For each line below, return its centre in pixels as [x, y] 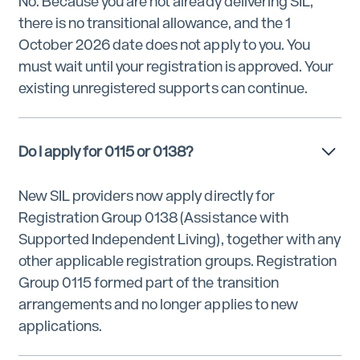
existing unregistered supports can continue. [163, 88]
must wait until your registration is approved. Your [176, 67]
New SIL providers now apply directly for [146, 195]
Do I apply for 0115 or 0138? [106, 151]
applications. [60, 325]
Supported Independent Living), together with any [179, 239]
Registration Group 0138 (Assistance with [153, 217]
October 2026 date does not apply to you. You [164, 45]
